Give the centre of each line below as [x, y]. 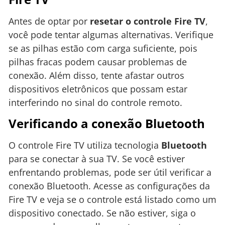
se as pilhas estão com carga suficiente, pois [103, 48]
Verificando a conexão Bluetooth [107, 123]
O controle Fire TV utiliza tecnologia [85, 145]
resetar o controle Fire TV [148, 21]
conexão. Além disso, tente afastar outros [96, 75]
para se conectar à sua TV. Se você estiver [97, 158]
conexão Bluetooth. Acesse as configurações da [109, 186]
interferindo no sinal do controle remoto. [95, 102]
